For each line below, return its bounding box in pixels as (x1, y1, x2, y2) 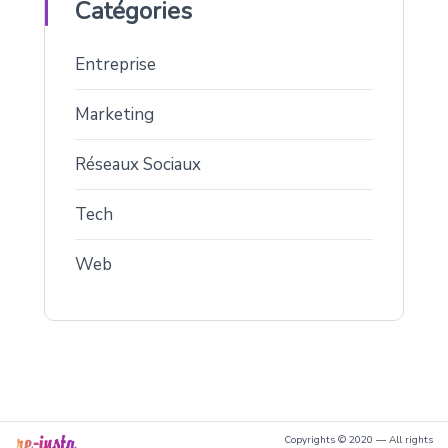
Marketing (75, 102, 154, 126)
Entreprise (75, 52, 156, 76)
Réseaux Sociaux (75, 152, 201, 176)
